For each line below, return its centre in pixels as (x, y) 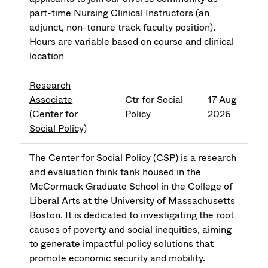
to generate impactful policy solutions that (122, 244)
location (47, 56)
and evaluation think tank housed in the (115, 172)
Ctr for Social (154, 100)
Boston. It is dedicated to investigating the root (132, 215)
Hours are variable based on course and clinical (132, 42)
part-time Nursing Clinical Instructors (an (120, 13)
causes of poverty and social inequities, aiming (131, 230)
